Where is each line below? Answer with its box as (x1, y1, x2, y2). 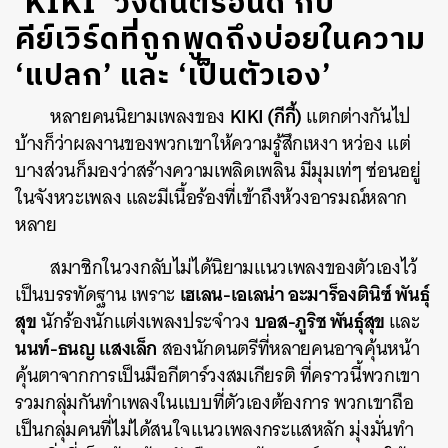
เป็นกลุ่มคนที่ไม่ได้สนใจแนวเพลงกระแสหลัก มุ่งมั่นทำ (15, 413, 414, 446)
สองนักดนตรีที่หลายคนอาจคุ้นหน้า (157, 332, 420, 365)
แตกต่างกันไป (301, 100, 411, 133)
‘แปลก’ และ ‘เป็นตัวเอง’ (15, 52, 331, 101)
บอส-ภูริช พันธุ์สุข (254, 304, 389, 338)
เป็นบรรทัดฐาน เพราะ (15, 278, 180, 311)
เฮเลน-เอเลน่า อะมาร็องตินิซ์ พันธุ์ (179, 277, 430, 311)
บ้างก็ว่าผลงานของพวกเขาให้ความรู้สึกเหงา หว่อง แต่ (15, 127, 411, 160)
